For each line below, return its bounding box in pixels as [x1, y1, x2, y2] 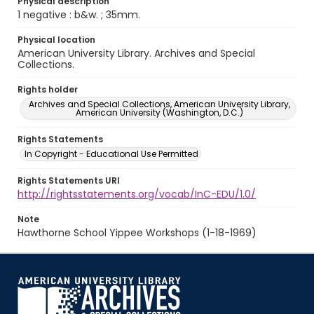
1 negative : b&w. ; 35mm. [18, 8, 140, 22]
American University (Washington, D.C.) [75, 107, 243, 118]
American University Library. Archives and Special [18, 46, 255, 60]
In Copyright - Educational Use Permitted [25, 148, 198, 160]
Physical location [18, 34, 95, 46]
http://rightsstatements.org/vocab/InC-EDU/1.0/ [18, 187, 256, 201]
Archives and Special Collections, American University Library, [28, 98, 290, 110]
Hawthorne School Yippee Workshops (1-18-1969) [18, 226, 257, 240]
